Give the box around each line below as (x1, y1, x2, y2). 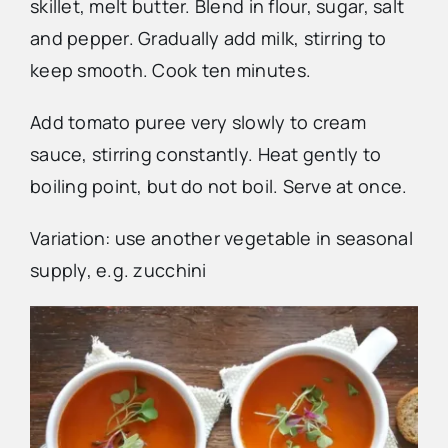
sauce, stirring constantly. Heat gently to (29, 142, 382, 167)
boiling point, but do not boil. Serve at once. (29, 174, 408, 199)
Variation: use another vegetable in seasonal (29, 226, 413, 251)
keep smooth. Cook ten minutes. (29, 58, 312, 83)
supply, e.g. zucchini (29, 258, 207, 283)
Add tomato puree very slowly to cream (29, 110, 366, 135)
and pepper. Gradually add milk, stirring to (29, 26, 387, 51)
